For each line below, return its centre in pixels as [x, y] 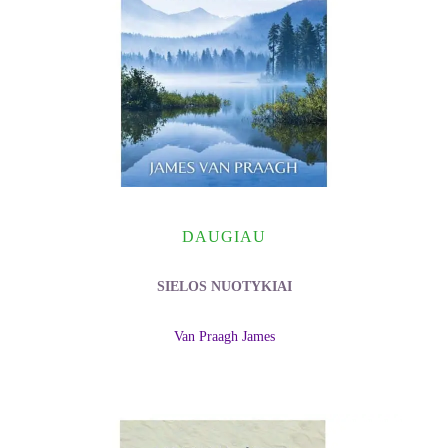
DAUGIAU [224, 236]
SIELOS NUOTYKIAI [224, 286]
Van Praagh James [224, 337]
